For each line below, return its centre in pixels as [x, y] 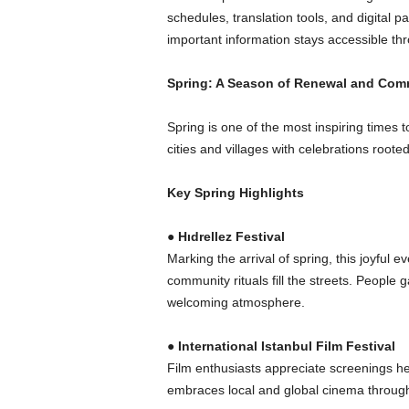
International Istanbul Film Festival [286, 346]
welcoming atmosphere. [236, 302]
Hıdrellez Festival [231, 236]
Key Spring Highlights [235, 193]
